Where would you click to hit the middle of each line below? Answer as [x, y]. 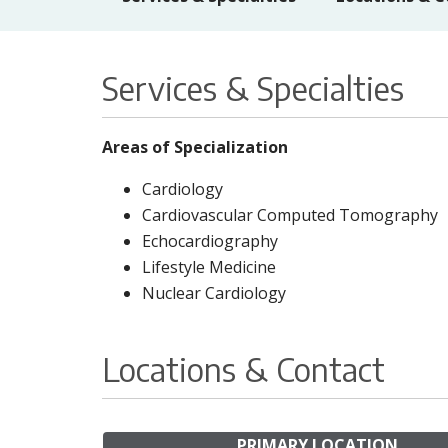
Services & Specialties [253, 88]
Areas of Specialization [195, 147]
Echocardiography [210, 241]
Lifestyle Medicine [209, 267]
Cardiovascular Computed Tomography [290, 215]
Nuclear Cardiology [214, 293]
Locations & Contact [243, 369]
